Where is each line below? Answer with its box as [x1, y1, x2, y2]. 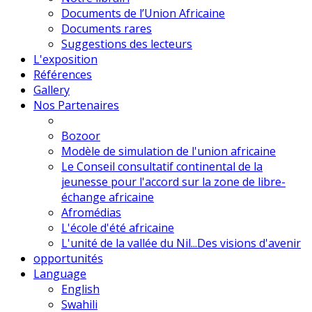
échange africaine [61, 189, 154, 205]
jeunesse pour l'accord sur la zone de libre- [61, 173, 286, 189]
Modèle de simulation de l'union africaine [61, 143, 276, 159]
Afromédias [61, 204, 121, 220]
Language [33, 265, 86, 281]
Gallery [33, 81, 70, 97]
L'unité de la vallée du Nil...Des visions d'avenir [61, 235, 301, 251]
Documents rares [61, 20, 152, 36]
